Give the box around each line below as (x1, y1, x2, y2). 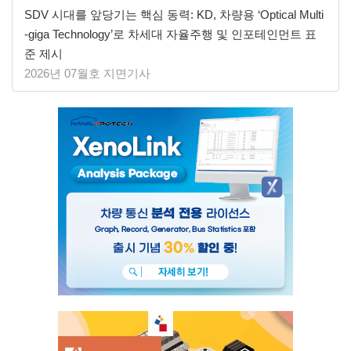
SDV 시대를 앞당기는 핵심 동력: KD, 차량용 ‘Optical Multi (24, 7, 324, 21)
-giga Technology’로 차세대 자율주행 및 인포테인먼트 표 (24, 27, 317, 41)
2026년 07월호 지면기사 (24, 66, 150, 80)
